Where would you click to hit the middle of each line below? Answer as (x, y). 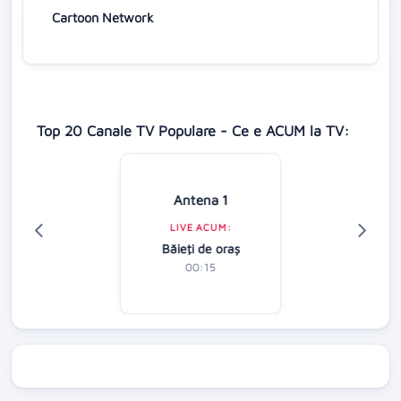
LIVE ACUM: (200, 227)
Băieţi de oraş (200, 248)
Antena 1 (200, 199)
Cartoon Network (103, 17)
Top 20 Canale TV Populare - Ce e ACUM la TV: (193, 130)
